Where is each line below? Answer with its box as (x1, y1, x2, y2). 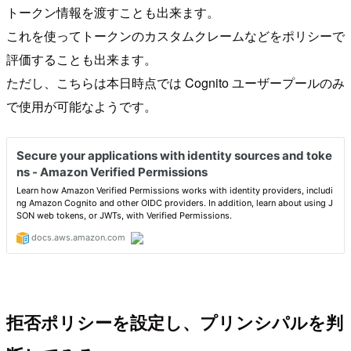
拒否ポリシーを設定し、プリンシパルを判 (6, 309, 343, 335)
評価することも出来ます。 (6, 49, 157, 68)
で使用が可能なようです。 (6, 96, 157, 115)
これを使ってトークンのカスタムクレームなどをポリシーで (6, 26, 345, 45)
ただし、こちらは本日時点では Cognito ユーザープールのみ (6, 73, 345, 92)
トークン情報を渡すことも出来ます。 (6, 2, 219, 21)
